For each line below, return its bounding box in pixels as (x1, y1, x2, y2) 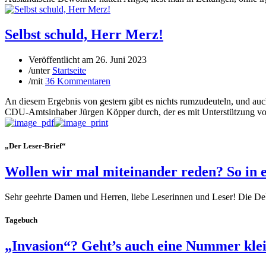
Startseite (52, 65, 86, 75)
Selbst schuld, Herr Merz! (5, 26, 163, 42)
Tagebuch (5, 215, 37, 224)
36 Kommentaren (45, 75, 110, 86)
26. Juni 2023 (96, 54, 147, 65)
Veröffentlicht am (28, 54, 96, 65)
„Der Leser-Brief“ (5, 141, 66, 150)
